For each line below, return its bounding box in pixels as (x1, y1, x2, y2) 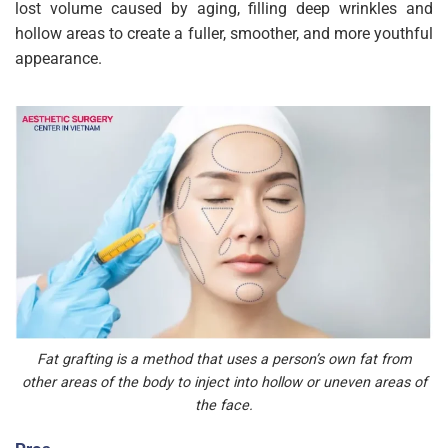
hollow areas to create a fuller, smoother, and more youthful (15, 23, 433, 43)
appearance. (15, 48, 102, 68)
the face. (195, 397, 253, 415)
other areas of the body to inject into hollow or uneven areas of (21, 374, 427, 392)
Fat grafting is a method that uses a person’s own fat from (36, 351, 412, 369)
